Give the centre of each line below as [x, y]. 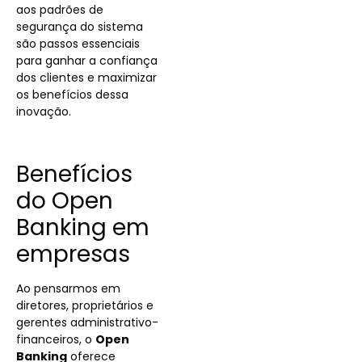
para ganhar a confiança [87, 61]
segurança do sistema [80, 27]
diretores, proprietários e [85, 305]
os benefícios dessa [72, 95]
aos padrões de [60, 10]
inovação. [44, 112]
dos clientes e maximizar [86, 78]
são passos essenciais [78, 44]
